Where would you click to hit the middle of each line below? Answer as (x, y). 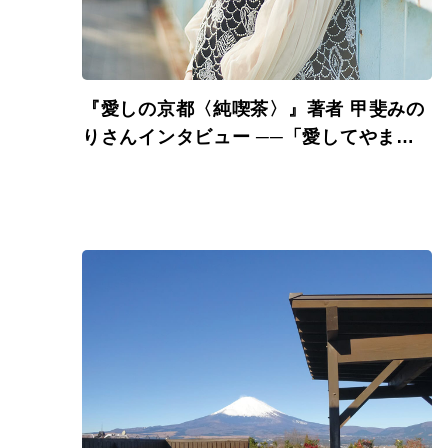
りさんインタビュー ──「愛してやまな (248, 137)
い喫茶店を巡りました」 (185, 165)
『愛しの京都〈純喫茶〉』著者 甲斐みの (253, 109)
